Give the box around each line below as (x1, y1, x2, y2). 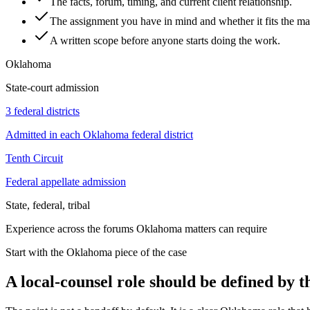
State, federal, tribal (6, 199, 90, 211)
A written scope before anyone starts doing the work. (50, 34, 280, 46)
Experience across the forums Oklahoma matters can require (6, 222, 267, 235)
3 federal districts (6, 104, 80, 117)
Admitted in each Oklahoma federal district (6, 128, 193, 140)
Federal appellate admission (6, 175, 126, 188)
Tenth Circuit (6, 152, 63, 164)
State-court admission (6, 81, 99, 93)
